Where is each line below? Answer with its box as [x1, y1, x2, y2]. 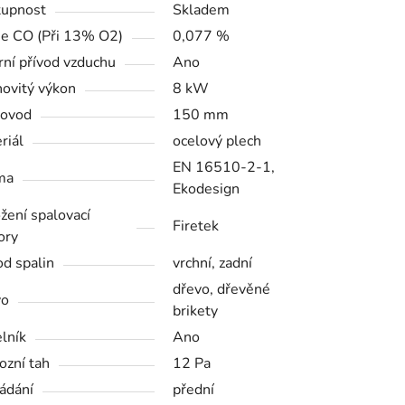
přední [172, 379, 214, 400]
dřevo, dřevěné [172, 278, 270, 299]
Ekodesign [172, 178, 240, 199]
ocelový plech [172, 130, 261, 151]
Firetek [172, 215, 219, 236]
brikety [172, 300, 218, 321]
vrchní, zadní [172, 252, 252, 273]
